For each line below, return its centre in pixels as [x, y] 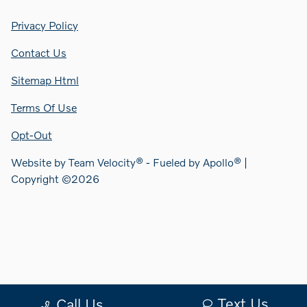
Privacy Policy [45, 25]
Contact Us [39, 52]
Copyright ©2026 [55, 178]
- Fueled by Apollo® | [195, 162]
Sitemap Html [45, 79]
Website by [40, 162]
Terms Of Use [44, 107]
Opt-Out [32, 134]
